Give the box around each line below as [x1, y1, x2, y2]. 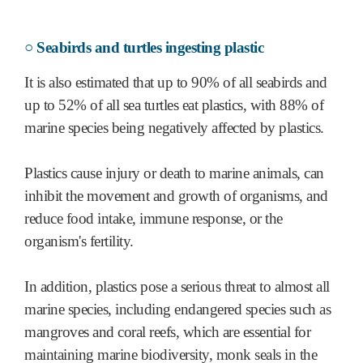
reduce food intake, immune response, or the [24, 210, 283, 228]
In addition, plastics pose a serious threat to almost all [24, 278, 330, 296]
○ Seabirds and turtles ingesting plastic [24, 38, 263, 56]
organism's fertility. [24, 233, 134, 250]
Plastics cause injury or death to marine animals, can [24, 164, 324, 182]
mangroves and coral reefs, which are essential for [24, 323, 310, 341]
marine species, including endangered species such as [24, 301, 331, 318]
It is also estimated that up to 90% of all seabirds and [24, 74, 327, 92]
